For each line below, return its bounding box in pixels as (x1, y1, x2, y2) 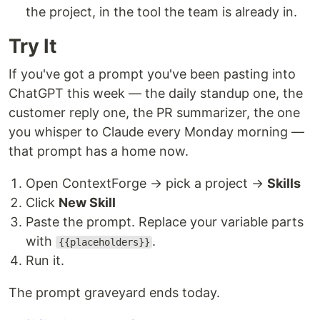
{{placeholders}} (58, 236, 150, 248)
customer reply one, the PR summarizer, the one (9, 105, 300, 120)
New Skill (59, 195, 116, 210)
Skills (267, 176, 301, 191)
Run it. (26, 253, 64, 268)
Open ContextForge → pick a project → (26, 176, 267, 191)
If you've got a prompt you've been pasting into (9, 66, 296, 81)
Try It (9, 34, 56, 58)
